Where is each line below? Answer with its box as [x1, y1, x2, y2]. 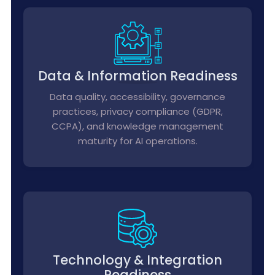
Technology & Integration [53, 251, 222, 269]
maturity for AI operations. [77, 134, 198, 147]
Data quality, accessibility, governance [50, 90, 225, 103]
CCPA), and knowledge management [52, 120, 223, 133]
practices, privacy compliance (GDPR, [52, 105, 223, 118]
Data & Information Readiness [37, 67, 238, 85]
